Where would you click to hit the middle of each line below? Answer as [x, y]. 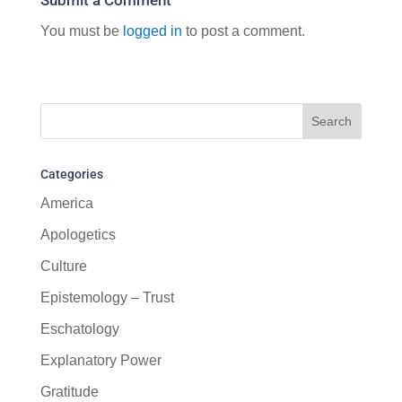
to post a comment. [243, 31]
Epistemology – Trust [107, 297]
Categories [71, 174]
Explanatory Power [100, 360]
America [66, 203]
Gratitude [69, 391]
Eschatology [79, 328]
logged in [152, 31]
